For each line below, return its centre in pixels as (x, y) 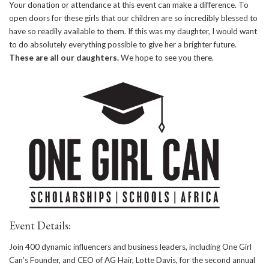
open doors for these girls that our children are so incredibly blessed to (133, 18)
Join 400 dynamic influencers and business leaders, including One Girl (130, 246)
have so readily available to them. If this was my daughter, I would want (133, 31)
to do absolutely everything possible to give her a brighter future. (123, 44)
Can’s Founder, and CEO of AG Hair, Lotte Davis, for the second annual (132, 260)
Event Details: (40, 225)
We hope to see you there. (166, 57)
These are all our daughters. (64, 57)
